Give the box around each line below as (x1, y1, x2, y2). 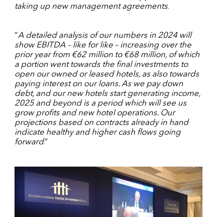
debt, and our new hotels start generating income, (15, 89, 200, 98)
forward (15, 138, 44, 146)
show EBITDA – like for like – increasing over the (15, 41, 191, 49)
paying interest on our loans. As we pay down (15, 79, 183, 88)
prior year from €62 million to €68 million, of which (15, 50, 200, 59)
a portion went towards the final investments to (15, 60, 188, 69)
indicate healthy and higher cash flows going (15, 128, 181, 137)
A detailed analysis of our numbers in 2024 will (18, 31, 191, 40)
